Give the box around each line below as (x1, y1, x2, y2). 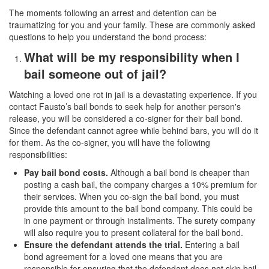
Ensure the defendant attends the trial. (24, 238, 183, 251)
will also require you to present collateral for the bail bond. (24, 226, 243, 239)
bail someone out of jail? (24, 65, 166, 83)
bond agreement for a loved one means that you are (24, 250, 223, 263)
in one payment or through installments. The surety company (24, 214, 255, 227)
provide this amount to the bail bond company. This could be (24, 202, 253, 215)
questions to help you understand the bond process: (9, 31, 207, 43)
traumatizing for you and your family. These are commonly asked (9, 19, 255, 31)
